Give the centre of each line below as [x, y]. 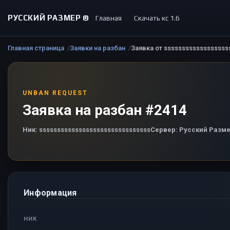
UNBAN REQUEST [55, 93]
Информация [50, 193]
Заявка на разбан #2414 [105, 110]
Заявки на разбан [98, 48]
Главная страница [36, 48]
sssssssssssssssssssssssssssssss [94, 130]
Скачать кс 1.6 [157, 18]
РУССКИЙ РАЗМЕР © [49, 18]
